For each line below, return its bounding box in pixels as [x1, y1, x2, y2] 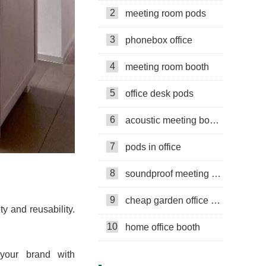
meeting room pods [125, 8, 206, 18]
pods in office [125, 141, 181, 152]
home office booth [125, 221, 200, 232]
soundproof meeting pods [125, 168, 211, 179]
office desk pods [125, 88, 194, 99]
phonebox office [125, 34, 192, 45]
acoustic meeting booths [125, 115, 210, 125]
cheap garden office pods [125, 195, 211, 205]
